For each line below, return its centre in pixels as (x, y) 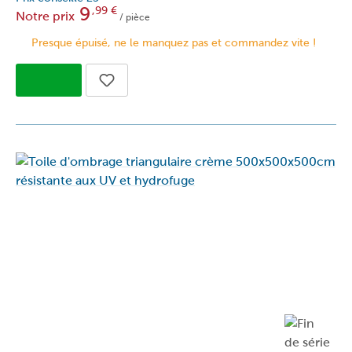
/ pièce (134, 17)
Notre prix (45, 16)
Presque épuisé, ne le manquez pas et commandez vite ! (174, 42)
